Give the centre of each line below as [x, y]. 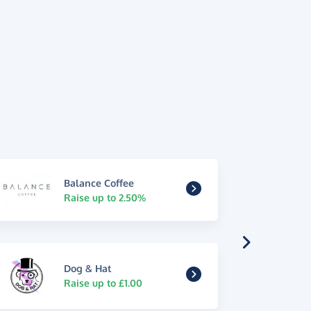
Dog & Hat [87, 269]
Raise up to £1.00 [103, 283]
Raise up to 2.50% [104, 197]
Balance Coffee [99, 183]
